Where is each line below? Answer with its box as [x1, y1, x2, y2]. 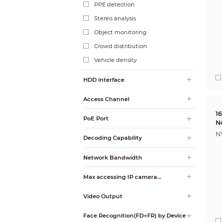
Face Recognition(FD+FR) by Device [83, 212, 186, 220]
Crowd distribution [94, 42, 148, 50]
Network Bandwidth [83, 154, 142, 161]
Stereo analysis [94, 14, 136, 22]
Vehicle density [94, 56, 137, 63]
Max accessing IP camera [83, 173, 157, 180]
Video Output [83, 192, 122, 200]
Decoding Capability [83, 134, 142, 142]
